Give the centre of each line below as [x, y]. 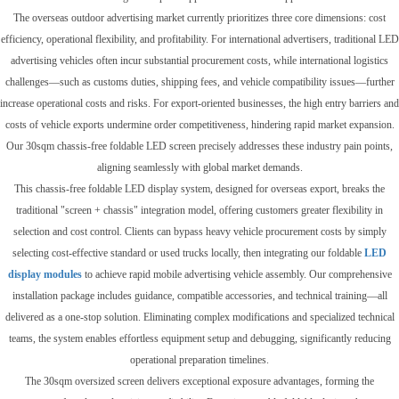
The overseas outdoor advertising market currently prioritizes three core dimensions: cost [199, 18]
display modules [45, 274]
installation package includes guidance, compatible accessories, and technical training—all [199, 296]
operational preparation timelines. [199, 360]
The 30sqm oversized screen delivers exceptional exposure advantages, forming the [199, 381]
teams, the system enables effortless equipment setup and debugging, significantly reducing [199, 338]
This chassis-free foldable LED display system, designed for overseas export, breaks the [199, 189]
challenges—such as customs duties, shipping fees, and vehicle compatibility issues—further [199, 82]
